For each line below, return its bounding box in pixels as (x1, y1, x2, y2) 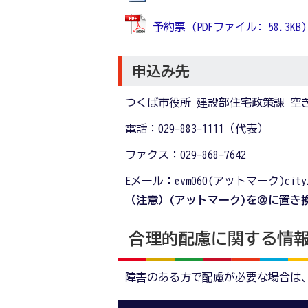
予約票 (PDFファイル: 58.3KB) (153, 21, 307, 33)
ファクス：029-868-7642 (125, 148, 246, 160)
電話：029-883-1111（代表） (125, 122, 268, 134)
